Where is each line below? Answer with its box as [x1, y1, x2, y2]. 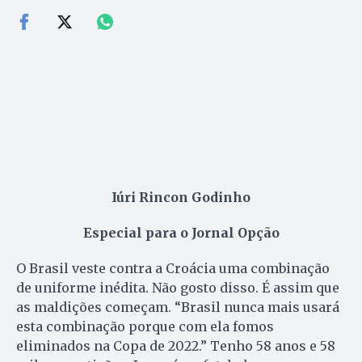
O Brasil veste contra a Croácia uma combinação [16, 259, 330, 276]
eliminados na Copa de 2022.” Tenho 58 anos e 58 [16, 337, 335, 354]
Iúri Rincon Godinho [112, 188, 250, 205]
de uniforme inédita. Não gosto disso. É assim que [16, 279, 339, 296]
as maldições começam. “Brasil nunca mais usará [16, 298, 339, 315]
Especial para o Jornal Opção [82, 224, 280, 241]
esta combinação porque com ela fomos [16, 318, 274, 335]
